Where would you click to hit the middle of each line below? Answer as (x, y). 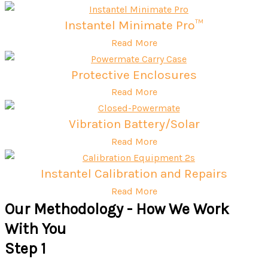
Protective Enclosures (134, 74)
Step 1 (25, 248)
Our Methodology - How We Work (117, 209)
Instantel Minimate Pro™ (134, 25)
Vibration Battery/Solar (134, 124)
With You (36, 229)
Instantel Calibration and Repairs (134, 174)
